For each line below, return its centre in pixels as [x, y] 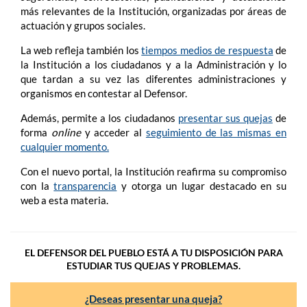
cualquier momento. [65, 147]
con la [37, 186]
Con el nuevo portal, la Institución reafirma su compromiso [153, 171]
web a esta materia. [64, 200]
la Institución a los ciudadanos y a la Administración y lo [153, 64]
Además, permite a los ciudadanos [99, 118]
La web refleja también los [81, 50]
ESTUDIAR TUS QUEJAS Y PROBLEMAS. [153, 266]
